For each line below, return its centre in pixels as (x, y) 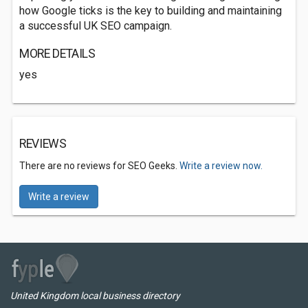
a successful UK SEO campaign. (96, 26)
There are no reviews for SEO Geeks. (99, 166)
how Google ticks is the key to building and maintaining (151, 11)
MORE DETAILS (57, 54)
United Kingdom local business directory (95, 296)
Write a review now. (221, 166)
